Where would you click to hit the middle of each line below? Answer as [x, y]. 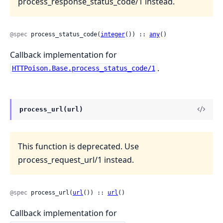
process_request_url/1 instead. [76, 160]
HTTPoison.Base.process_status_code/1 [83, 68]
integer [113, 34]
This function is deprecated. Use [78, 146]
